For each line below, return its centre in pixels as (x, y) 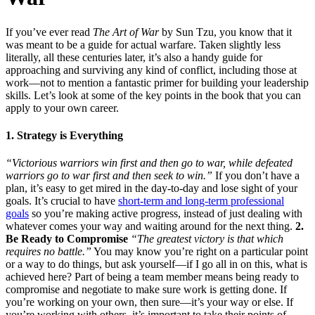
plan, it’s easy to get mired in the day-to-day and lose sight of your (152, 188)
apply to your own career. (62, 108)
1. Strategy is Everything (64, 136)
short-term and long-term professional (201, 201)
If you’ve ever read (49, 32)
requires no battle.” (49, 252)
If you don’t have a (256, 176)
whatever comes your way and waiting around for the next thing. (150, 226)
